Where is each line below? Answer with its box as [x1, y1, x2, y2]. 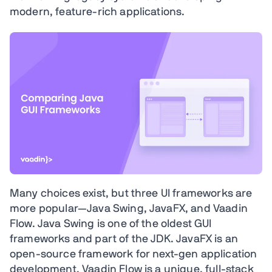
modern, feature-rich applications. [10, 7, 185, 18]
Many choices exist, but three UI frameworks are [10, 188, 253, 199]
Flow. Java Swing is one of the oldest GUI [10, 219, 212, 229]
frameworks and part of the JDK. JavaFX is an [10, 234, 239, 245]
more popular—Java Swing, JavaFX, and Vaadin [10, 203, 248, 214]
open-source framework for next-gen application [10, 249, 257, 260]
